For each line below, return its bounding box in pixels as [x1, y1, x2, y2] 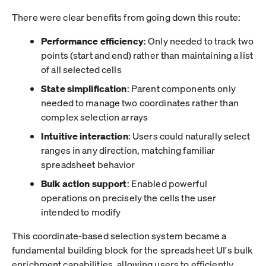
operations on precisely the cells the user [41, 191, 217, 204]
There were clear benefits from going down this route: [12, 10, 240, 23]
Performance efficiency [41, 34, 144, 47]
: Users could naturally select [128, 129, 250, 142]
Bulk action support [41, 176, 127, 189]
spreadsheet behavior [41, 157, 135, 170]
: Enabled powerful [126, 176, 207, 189]
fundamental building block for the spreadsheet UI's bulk [12, 243, 254, 256]
